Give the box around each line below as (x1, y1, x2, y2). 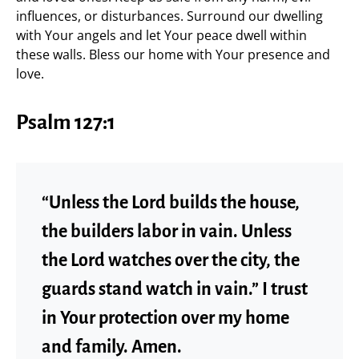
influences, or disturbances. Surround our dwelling (16, 6, 323, 25)
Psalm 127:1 (16, 111, 115, 134)
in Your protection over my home (42, 308, 289, 328)
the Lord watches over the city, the (42, 250, 300, 270)
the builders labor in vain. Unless (42, 221, 292, 241)
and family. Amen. (42, 337, 182, 357)
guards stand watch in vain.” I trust (42, 279, 308, 299)
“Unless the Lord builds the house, (42, 192, 300, 212)
